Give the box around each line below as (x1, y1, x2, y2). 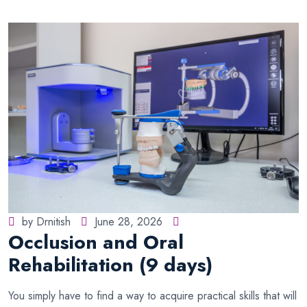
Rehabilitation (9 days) (8, 251, 212, 279)
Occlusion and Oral (8, 228, 184, 256)
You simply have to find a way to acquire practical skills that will (8, 288, 297, 304)
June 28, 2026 (95, 214, 162, 230)
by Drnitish (22, 214, 71, 230)
